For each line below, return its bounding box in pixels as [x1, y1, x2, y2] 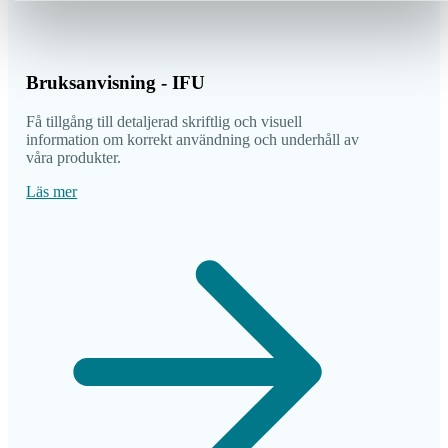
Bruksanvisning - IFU [26, 71, 206, 93]
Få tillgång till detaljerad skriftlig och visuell [26, 112, 303, 130]
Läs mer [26, 182, 78, 200]
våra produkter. [26, 148, 122, 166]
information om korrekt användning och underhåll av [26, 130, 360, 148]
